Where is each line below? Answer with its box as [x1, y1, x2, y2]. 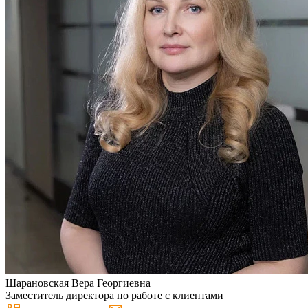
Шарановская [5, 277, 71, 289]
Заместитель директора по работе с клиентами [5, 289, 223, 302]
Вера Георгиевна [71, 277, 151, 289]
